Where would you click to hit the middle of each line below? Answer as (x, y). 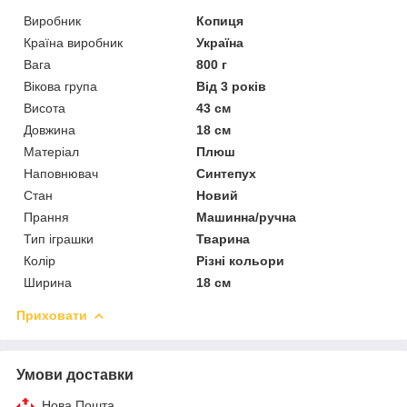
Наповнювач (61, 173)
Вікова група (60, 86)
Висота (45, 108)
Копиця (220, 20)
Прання (46, 217)
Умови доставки (75, 374)
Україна (220, 42)
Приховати (52, 315)
